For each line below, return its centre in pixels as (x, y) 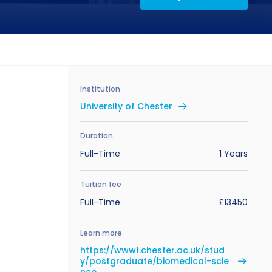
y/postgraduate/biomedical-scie (155, 261)
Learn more (101, 233)
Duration (97, 136)
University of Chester (126, 106)
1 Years (233, 154)
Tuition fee (101, 184)
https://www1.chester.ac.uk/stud (152, 250)
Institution (100, 89)
